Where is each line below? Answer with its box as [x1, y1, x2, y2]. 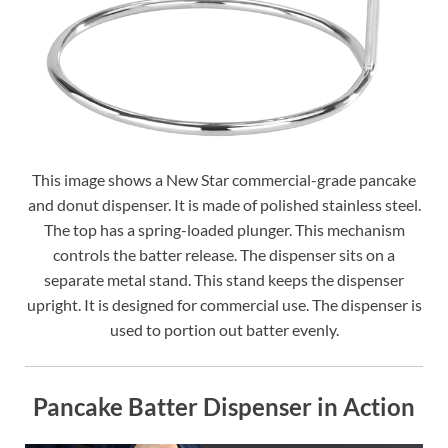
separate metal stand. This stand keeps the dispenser [44, 270, 404, 290]
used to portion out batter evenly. [109, 320, 339, 340]
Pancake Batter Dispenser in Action [33, 392, 415, 422]
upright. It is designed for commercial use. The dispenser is [26, 295, 422, 315]
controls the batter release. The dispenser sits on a [53, 245, 395, 265]
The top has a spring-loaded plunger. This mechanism [43, 220, 405, 240]
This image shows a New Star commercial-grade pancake [32, 170, 416, 190]
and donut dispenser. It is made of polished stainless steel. [27, 195, 421, 215]
